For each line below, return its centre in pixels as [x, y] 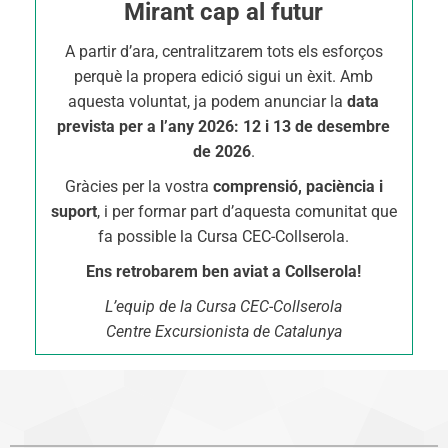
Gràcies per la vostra [138, 186]
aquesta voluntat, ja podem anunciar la [208, 101]
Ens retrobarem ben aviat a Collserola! [224, 271]
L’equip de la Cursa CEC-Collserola [224, 306]
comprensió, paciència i [297, 186]
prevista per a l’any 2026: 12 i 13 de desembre [224, 126]
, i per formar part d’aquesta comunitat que [246, 211]
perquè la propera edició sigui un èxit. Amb [224, 76]
